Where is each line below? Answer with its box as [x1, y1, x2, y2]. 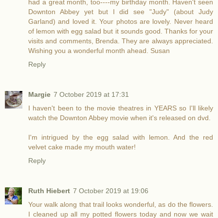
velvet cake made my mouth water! [28, 143, 136, 151]
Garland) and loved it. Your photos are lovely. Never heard [28, 18, 213, 26]
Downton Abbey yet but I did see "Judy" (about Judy [28, 8, 213, 16]
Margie [28, 91, 51, 99]
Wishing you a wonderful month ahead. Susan [28, 47, 170, 55]
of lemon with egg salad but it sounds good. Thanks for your [28, 27, 213, 36]
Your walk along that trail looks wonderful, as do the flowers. [28, 200, 213, 209]
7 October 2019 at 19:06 [73, 187, 148, 195]
